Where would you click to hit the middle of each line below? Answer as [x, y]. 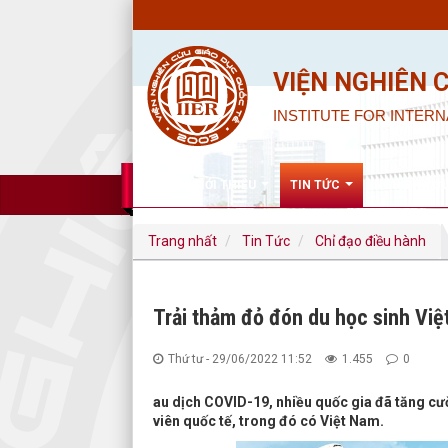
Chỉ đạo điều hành [370, 241]
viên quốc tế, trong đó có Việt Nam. [268, 421]
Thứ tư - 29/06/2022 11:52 [240, 359]
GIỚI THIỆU [225, 185]
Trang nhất [182, 241]
